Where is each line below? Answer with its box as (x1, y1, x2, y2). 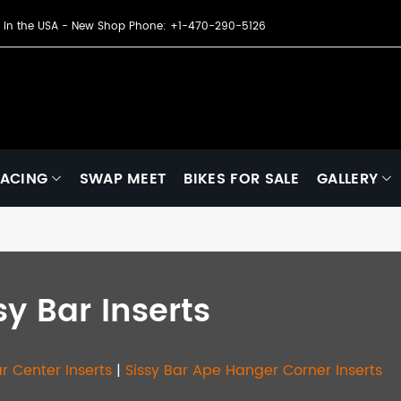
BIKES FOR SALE (183, 166, 299, 191)
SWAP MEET (79, 166, 166, 191)
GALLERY (316, 166, 379, 191)
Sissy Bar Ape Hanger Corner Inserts (125, 358, 382, 382)
